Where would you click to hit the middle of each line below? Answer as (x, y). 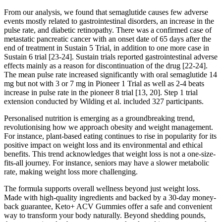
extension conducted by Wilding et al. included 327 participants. (104, 102)
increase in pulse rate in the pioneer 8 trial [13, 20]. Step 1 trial (101, 93)
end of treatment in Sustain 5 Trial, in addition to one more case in (107, 48)
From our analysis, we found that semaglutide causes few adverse (106, 12)
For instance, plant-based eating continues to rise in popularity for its (110, 136)
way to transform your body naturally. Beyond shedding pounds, (105, 216)
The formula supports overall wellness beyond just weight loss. (102, 189)
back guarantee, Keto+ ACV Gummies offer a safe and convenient (108, 207)
